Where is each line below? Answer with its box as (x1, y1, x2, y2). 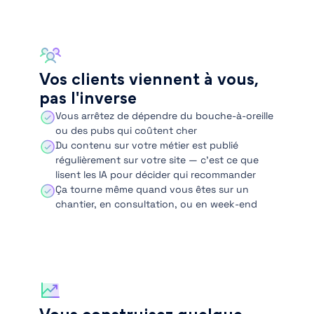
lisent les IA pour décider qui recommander (55, 168, 257, 181)
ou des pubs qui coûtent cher (55, 124, 198, 137)
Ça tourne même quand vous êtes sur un (55, 183, 250, 196)
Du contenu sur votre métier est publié (55, 139, 239, 151)
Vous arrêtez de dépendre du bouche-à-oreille (55, 109, 274, 122)
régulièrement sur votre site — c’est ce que (55, 153, 259, 166)
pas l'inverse (39, 90, 137, 107)
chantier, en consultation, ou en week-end (55, 198, 258, 210)
